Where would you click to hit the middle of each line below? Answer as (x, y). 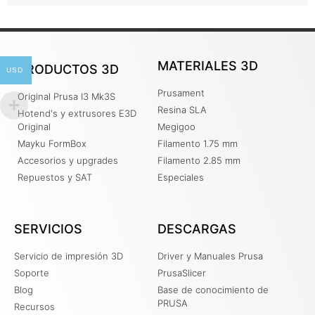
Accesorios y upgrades (68, 160)
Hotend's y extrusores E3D (77, 113)
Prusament (181, 92)
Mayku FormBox (52, 143)
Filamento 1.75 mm (198, 143)
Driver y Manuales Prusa (210, 256)
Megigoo (176, 126)
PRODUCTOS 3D (68, 69)
